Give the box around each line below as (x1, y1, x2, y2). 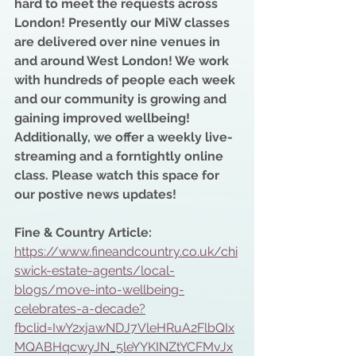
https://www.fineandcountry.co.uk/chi (14, 244, 238, 259)
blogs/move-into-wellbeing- (14, 282, 184, 297)
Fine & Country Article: (14, 225, 152, 240)
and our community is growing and (14, 91, 230, 106)
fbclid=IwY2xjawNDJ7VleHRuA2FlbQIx (14, 320, 234, 335)
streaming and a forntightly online (14, 149, 226, 164)
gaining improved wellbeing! (14, 110, 193, 126)
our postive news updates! (14, 187, 176, 202)
